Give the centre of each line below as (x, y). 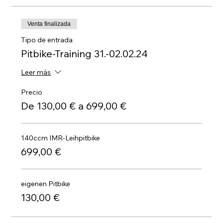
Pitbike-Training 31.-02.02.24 (85, 54)
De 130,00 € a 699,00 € (74, 106)
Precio (32, 92)
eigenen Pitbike (46, 184)
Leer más (36, 72)
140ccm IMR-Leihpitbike (61, 138)
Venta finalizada (49, 24)
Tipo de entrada (47, 40)
